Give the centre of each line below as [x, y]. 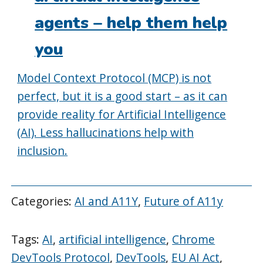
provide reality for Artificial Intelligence [122, 114]
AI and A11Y [107, 201]
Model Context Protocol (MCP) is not [114, 78]
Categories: [43, 201]
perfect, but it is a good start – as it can [122, 96]
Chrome [194, 239]
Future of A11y [184, 201]
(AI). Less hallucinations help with [106, 133]
